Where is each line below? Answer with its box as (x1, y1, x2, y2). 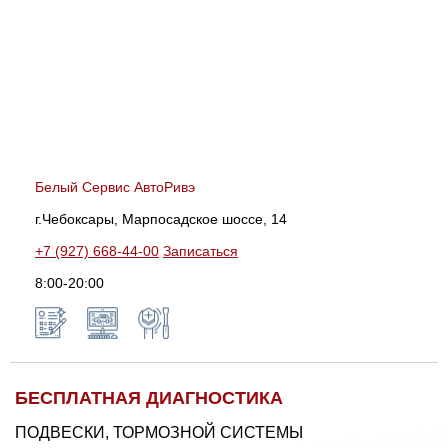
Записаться (163, 242, 238, 259)
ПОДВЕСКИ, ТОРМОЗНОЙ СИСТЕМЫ (15, 423, 303, 441)
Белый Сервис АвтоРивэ (35, 178, 195, 195)
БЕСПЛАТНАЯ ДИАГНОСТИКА (15, 387, 283, 408)
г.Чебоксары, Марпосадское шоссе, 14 (35, 210, 287, 227)
